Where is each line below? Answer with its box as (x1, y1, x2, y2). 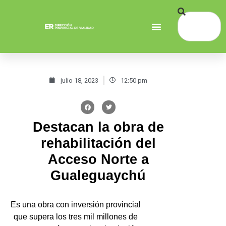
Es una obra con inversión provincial (11, 200, 141, 209)
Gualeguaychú (50, 168, 146, 184)
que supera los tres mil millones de (14, 212, 138, 221)
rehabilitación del (40, 136, 156, 151)
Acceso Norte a (47, 152, 149, 167)
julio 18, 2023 (60, 76, 98, 84)
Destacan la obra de (32, 120, 164, 135)
